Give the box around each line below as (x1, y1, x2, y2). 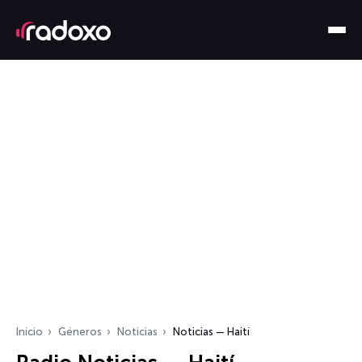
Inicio (16, 326, 43, 338)
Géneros (58, 326, 102, 338)
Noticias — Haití (173, 326, 250, 338)
